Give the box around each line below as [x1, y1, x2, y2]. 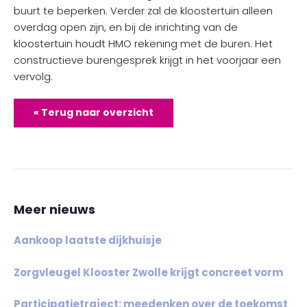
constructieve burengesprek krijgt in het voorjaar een [14, 53, 281, 67]
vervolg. [14, 69, 53, 84]
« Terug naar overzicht [34, 106, 153, 119]
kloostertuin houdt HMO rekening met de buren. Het [14, 36, 273, 51]
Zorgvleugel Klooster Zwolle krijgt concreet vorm [14, 265, 283, 280]
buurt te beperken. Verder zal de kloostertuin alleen [14, 3, 273, 18]
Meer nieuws [14, 201, 95, 218]
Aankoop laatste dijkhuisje [14, 233, 162, 247]
